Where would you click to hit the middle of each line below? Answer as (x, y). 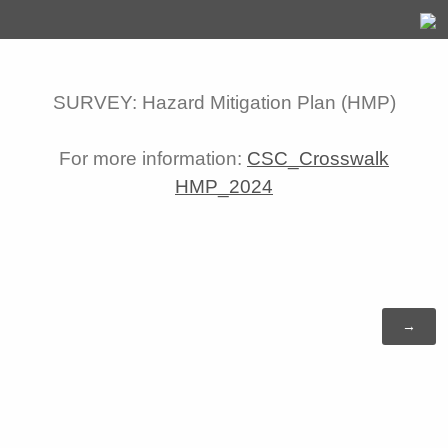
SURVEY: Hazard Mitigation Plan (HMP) (224, 102)
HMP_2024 (224, 186)
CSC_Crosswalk (318, 158)
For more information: (153, 158)
